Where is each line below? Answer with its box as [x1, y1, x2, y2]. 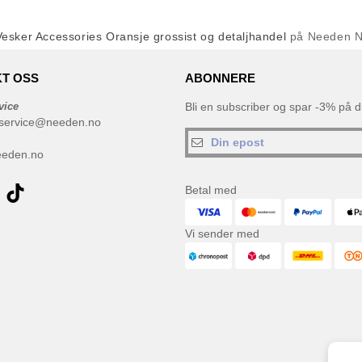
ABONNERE [185, 71, 255, 85]
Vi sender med [185, 227, 259, 240]
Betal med [185, 183, 237, 196]
